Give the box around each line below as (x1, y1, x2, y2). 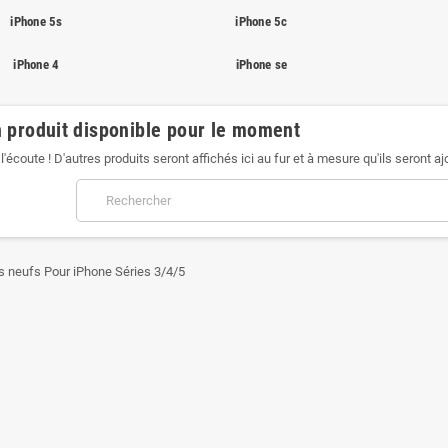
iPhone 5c (235, 13, 288, 29)
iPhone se (235, 56, 288, 72)
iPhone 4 (13, 56, 60, 72)
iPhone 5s (10, 13, 63, 29)
